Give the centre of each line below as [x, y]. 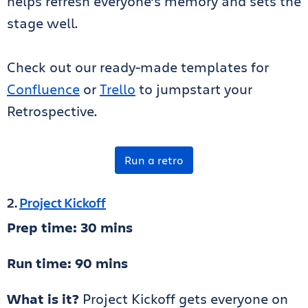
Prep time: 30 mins [70, 228]
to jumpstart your [194, 89]
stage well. [42, 23]
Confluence [43, 89]
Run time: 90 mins [67, 263]
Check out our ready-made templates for [138, 67]
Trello [118, 89]
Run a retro [154, 160]
